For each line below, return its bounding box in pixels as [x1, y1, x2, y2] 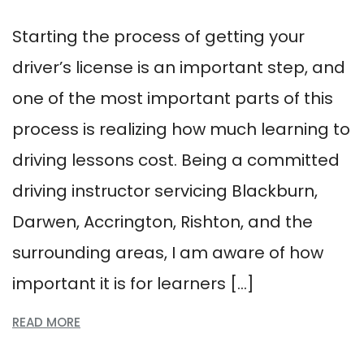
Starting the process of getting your [12, 25, 305, 48]
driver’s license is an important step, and [12, 56, 345, 79]
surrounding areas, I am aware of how [12, 241, 323, 264]
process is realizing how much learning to [12, 118, 350, 141]
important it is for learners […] [12, 272, 254, 295]
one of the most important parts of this [12, 87, 333, 110]
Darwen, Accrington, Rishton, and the [12, 210, 313, 233]
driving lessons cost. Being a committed [12, 149, 340, 171]
